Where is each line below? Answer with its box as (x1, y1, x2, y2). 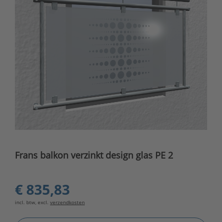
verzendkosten (50, 199, 85, 206)
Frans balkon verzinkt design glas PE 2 (15, 149, 173, 162)
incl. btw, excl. (15, 199, 50, 206)
